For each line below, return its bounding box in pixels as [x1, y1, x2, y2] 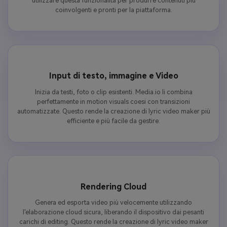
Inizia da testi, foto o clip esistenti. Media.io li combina [34, 88, 193, 96]
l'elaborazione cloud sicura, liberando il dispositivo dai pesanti [23, 208, 204, 216]
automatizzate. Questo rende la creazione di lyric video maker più [17, 107, 210, 115]
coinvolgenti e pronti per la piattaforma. [55, 6, 172, 14]
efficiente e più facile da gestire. [67, 117, 160, 125]
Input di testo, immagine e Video [49, 70, 178, 81]
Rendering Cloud [81, 181, 146, 192]
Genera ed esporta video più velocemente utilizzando [35, 199, 192, 207]
